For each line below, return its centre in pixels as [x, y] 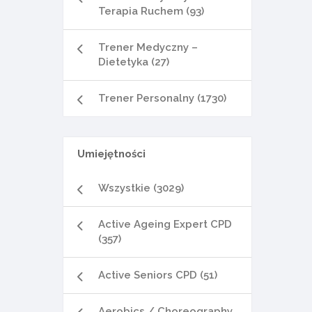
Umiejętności [111, 154]
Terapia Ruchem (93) [151, 11]
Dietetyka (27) [134, 62]
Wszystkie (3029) [141, 188]
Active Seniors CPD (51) [158, 275]
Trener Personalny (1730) [162, 98]
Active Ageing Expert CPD [165, 224]
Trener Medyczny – [148, 47]
